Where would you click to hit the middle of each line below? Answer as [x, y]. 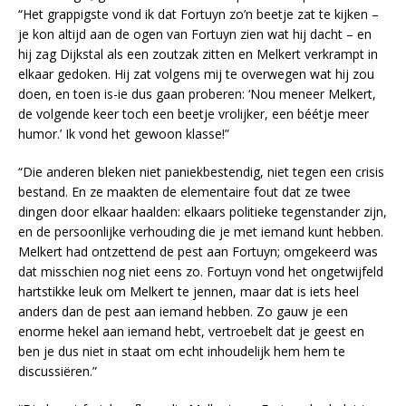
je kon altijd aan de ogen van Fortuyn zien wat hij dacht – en [195, 34]
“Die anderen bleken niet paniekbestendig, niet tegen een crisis [201, 171]
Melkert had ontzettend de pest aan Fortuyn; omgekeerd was [198, 251]
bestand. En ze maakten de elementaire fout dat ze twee [184, 191]
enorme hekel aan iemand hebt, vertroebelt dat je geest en [191, 331]
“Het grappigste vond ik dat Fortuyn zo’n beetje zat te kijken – [198, 14]
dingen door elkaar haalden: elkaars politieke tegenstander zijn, [203, 211]
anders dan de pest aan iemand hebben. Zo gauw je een [183, 311]
